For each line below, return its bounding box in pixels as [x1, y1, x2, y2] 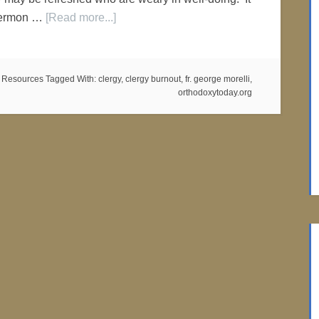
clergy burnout [125, 74, 181, 84]
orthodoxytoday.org [178, 88, 252, 98]
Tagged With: [46, 74, 98, 84]
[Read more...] [46, 11, 116, 23]
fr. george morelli [185, 74, 250, 84]
